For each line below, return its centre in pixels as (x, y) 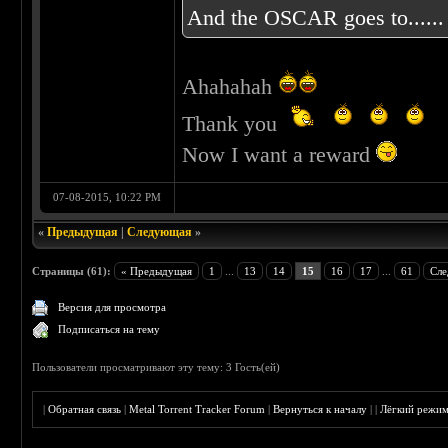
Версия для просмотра (112, 307)
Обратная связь (85, 409)
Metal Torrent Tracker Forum (197, 409)
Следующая (160, 232)
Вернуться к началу (320, 409)
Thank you (233, 124)
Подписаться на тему (109, 329)
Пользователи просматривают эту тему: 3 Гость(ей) (156, 367)
